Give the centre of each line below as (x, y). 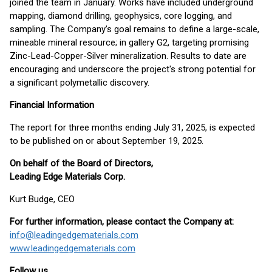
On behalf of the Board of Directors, (81, 163)
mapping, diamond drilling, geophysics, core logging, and (121, 16)
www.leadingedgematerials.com (73, 248)
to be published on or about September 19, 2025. (107, 141)
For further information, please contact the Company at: (122, 222)
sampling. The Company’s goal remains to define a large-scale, (134, 29)
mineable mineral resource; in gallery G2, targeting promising (129, 42)
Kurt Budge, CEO (42, 199)
